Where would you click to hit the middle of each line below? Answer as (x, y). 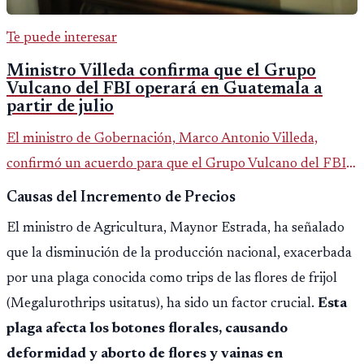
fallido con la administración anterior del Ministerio (160, 215)
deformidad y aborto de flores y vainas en (145, 355)
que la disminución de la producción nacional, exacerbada (179, 254)
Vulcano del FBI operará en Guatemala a (165, 90)
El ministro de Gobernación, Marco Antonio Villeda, (162, 139)
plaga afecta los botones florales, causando (147, 329)
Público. (31, 240)
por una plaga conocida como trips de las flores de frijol (172, 279)
